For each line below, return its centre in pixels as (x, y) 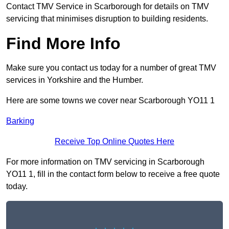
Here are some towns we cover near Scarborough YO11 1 (110, 101)
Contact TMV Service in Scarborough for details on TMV (108, 7)
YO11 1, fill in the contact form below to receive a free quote (113, 174)
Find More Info (63, 44)
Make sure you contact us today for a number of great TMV (111, 68)
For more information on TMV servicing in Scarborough (105, 162)
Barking (20, 121)
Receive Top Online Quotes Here (114, 142)
